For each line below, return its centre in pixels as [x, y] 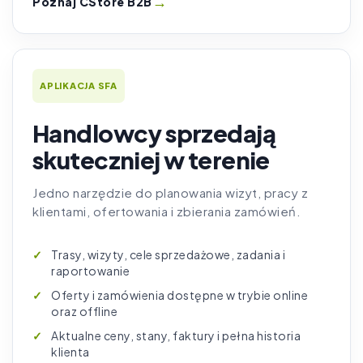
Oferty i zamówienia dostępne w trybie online [179, 295]
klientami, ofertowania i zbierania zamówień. [167, 211]
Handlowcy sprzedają [154, 133]
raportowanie [90, 271]
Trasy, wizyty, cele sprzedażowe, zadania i [168, 255]
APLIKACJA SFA [79, 86]
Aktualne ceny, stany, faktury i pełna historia [176, 336]
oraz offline [84, 312]
